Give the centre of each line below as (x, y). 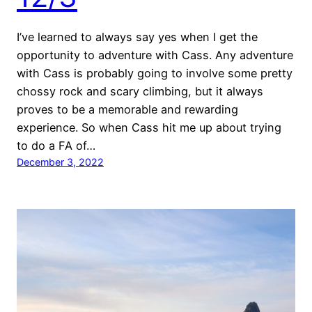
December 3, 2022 (60, 162)
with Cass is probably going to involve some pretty (155, 73)
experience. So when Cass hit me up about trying (149, 127)
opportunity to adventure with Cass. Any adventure (155, 55)
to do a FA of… (56, 145)
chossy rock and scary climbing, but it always (140, 91)
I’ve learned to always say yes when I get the (137, 37)
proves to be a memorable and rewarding (127, 109)
